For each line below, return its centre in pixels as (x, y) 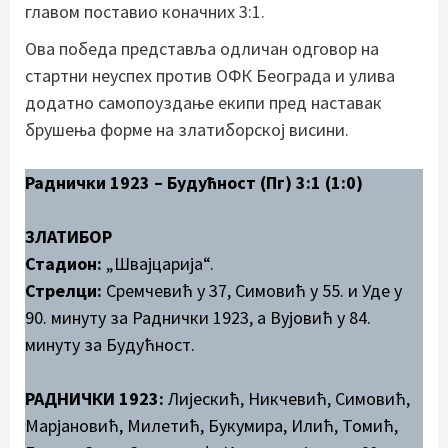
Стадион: (63, 263)
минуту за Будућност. (110, 344)
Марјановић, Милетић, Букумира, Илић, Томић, (211, 425)
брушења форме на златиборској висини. (187, 129)
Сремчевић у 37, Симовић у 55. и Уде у (252, 290)
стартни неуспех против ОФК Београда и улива (210, 75)
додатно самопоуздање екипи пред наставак (203, 102)
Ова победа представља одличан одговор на (202, 48)
